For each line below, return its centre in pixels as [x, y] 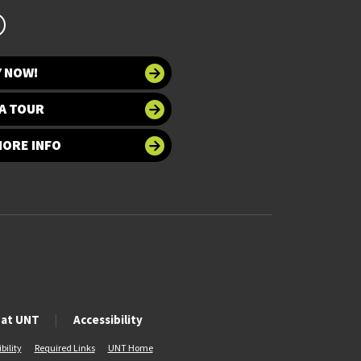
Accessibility [108, 320]
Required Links [64, 348]
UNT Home [130, 348]
